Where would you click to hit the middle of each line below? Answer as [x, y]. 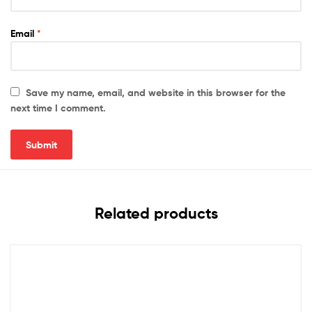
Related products [156, 214]
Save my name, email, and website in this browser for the [156, 93]
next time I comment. [58, 108]
